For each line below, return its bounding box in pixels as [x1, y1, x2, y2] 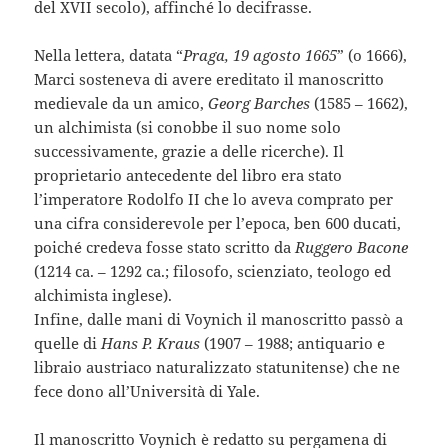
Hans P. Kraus [101, 333, 201, 354]
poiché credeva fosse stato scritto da [34, 237, 296, 258]
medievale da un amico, [34, 93, 209, 114]
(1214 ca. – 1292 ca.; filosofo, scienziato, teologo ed [34, 261, 392, 282]
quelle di [34, 333, 102, 354]
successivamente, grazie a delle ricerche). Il [34, 141, 345, 162]
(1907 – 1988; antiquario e [200, 333, 386, 354]
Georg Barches [208, 93, 311, 114]
